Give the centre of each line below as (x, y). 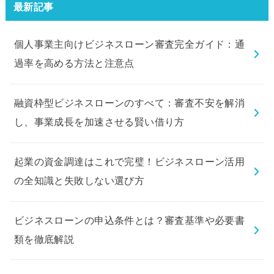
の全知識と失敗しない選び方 (79, 181)
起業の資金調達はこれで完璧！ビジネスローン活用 (129, 162)
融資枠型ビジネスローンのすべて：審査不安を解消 (129, 104)
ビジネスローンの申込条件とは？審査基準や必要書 (129, 221)
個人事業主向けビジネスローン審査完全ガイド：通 (129, 45)
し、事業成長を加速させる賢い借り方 (99, 123)
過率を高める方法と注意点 (74, 64)
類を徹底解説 (44, 240)
